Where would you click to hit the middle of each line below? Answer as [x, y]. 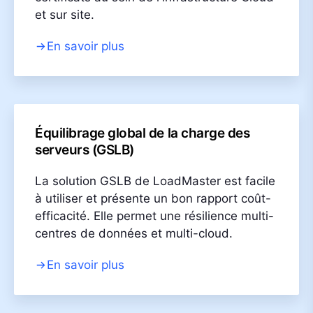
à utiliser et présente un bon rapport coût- [153, 198]
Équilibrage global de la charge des [143, 133]
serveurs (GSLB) [85, 150]
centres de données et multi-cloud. [134, 233]
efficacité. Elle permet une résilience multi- [154, 216]
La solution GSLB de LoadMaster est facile [155, 181]
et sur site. [65, 14]
